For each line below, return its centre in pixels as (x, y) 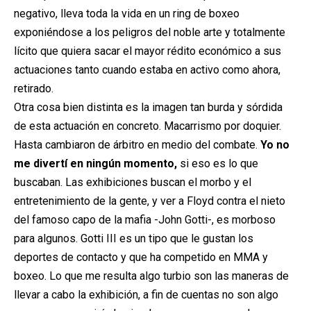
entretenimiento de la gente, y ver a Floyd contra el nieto (150, 201)
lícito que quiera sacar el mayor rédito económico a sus (148, 51)
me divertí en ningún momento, (95, 163)
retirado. (34, 88)
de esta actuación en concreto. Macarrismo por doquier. (148, 126)
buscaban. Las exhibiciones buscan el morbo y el (133, 182)
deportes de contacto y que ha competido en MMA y (141, 257)
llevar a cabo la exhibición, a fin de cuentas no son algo (146, 294)
